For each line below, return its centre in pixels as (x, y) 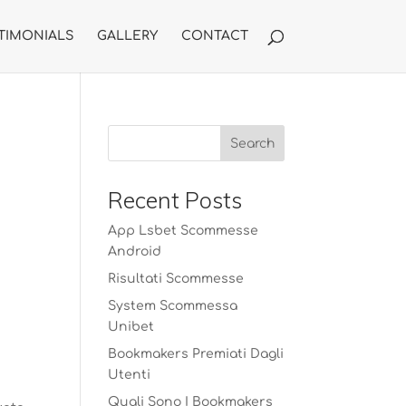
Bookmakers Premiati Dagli (196, 354)
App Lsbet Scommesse (184, 231)
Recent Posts (175, 200)
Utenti (130, 375)
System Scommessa (173, 306)
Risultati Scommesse (176, 279)
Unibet (131, 327)
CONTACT (214, 36)
